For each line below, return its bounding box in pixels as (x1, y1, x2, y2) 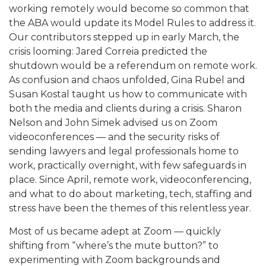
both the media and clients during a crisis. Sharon (9, 103, 242, 115)
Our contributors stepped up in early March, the (9, 31, 239, 43)
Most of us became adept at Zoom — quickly (9, 226, 221, 237)
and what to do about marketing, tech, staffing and (9, 188, 252, 200)
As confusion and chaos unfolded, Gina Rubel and (9, 74, 245, 86)
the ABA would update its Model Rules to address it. (9, 17, 256, 29)
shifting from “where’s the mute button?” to (9, 240, 218, 252)
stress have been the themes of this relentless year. (9, 202, 251, 214)
